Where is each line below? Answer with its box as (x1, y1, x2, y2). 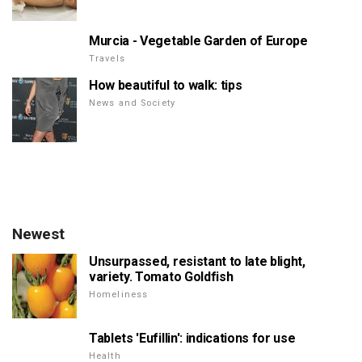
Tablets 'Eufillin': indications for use (89, 330, 296, 346)
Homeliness (89, 288, 149, 300)
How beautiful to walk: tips (89, 77, 242, 93)
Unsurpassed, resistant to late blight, (89, 253, 305, 269)
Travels (89, 53, 125, 64)
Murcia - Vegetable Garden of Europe (89, 32, 308, 48)
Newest (12, 224, 65, 243)
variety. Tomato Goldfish (89, 268, 234, 284)
